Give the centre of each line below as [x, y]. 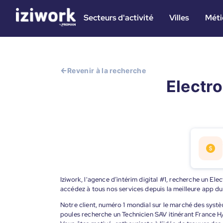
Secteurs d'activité [118, 18]
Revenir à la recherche [107, 70]
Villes [179, 18]
